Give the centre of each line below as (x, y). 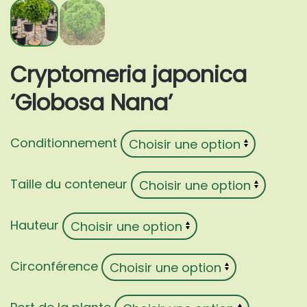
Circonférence (54, 267)
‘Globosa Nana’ (91, 103)
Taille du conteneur (69, 184)
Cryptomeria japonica (128, 75)
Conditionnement (64, 143)
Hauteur (35, 225)
